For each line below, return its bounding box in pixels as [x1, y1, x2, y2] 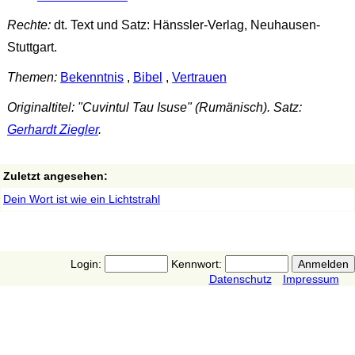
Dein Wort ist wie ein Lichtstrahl [3, 192, 160, 205]
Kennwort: [167, 257, 225, 270]
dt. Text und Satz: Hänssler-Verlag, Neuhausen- [50, 18, 320, 32]
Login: [70, 257, 105, 270]
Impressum [282, 272, 339, 285]
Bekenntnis [59, 71, 124, 85]
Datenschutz [208, 272, 272, 285]
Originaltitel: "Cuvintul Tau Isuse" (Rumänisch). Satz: [6, 100, 302, 114]
